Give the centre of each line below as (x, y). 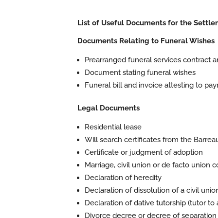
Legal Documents (108, 108)
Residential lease (113, 127)
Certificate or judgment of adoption (144, 152)
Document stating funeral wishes (140, 73)
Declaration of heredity (123, 178)
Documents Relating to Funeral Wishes (146, 41)
